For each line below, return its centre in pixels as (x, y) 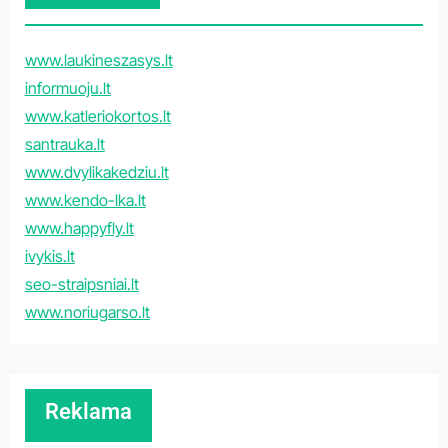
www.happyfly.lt (79, 227)
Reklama (88, 411)
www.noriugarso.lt (87, 311)
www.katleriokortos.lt (97, 115)
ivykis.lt (49, 255)
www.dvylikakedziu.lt (96, 171)
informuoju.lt (67, 87)
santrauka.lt (64, 143)
